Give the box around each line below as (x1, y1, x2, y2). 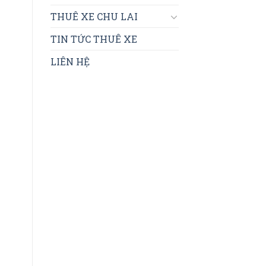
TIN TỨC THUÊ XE (50, 33, 137, 46)
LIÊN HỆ (50, 55, 90, 68)
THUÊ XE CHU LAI (50, 10, 138, 23)
